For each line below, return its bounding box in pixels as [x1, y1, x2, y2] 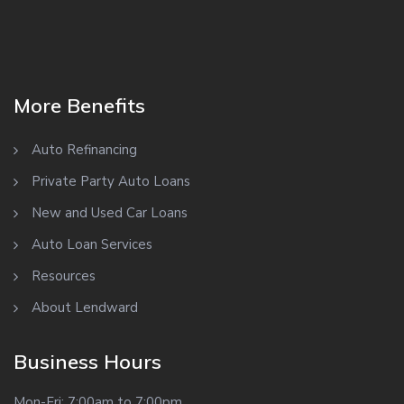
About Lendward [32, 298, 138, 317]
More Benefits [14, 93, 145, 119]
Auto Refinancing [32, 141, 137, 160]
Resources [32, 267, 96, 286]
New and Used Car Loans [32, 204, 188, 223]
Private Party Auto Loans [32, 172, 190, 191]
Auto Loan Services [32, 235, 152, 254]
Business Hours [14, 349, 161, 375]
